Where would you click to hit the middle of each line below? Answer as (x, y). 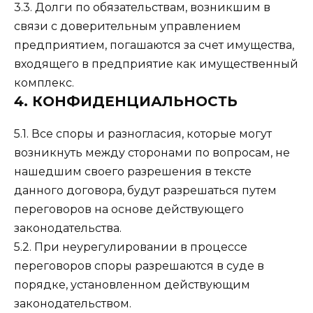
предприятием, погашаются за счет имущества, (154, 45)
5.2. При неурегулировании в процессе (131, 247)
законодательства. (68, 228)
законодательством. (73, 304)
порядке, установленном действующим (132, 285)
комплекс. (44, 83)
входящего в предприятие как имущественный (156, 64)
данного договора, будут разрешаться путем (145, 191)
